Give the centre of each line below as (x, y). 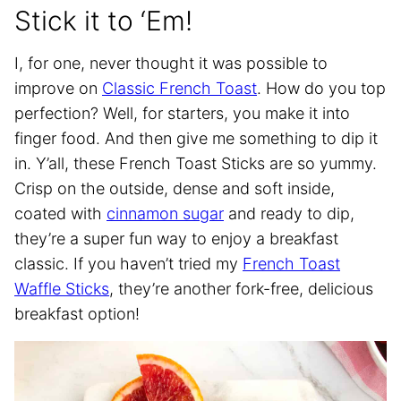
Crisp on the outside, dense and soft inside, (175, 188)
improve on (58, 88)
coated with (60, 213)
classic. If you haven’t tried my (128, 263)
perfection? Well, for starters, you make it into (182, 113)
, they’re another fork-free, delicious (241, 288)
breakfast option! (77, 313)
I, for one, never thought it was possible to (171, 63)
